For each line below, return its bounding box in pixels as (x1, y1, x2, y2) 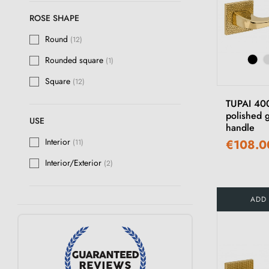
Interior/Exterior (45, 157, 104, 169)
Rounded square (45, 54, 106, 67)
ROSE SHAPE (29, 12, 79, 25)
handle (225, 121, 255, 135)
